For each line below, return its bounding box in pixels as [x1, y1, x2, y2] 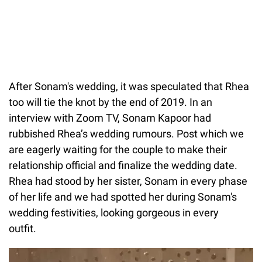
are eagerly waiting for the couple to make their [9, 143, 227, 156]
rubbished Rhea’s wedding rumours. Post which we [9, 127, 244, 140]
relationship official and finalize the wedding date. [9, 158, 237, 171]
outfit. [9, 222, 43, 235]
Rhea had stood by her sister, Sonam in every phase [9, 174, 247, 187]
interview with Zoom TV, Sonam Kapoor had [9, 111, 211, 124]
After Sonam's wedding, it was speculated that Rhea [9, 80, 249, 92]
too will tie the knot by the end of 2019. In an [9, 95, 212, 108]
